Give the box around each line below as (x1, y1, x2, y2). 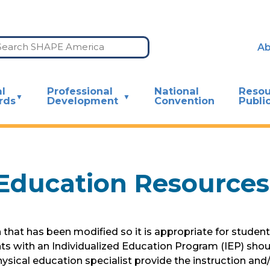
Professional (47, 84, 113, 97)
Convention (154, 94, 215, 107)
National (154, 84, 199, 97)
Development (47, 94, 118, 107)
